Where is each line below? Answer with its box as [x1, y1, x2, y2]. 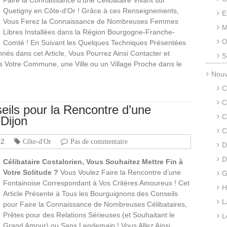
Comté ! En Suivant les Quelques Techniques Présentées [3, 38, 186, 47]
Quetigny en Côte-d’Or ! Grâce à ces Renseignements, [3, 6, 179, 15]
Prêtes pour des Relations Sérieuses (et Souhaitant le [3, 210, 175, 219]
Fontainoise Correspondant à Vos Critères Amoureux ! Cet [3, 178, 190, 187]
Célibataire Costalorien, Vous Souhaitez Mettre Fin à [3, 157, 183, 166]
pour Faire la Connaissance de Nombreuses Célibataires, [3, 200, 187, 208]
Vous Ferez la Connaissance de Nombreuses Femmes [3, 17, 178, 25]
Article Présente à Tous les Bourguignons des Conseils [3, 189, 178, 198]
